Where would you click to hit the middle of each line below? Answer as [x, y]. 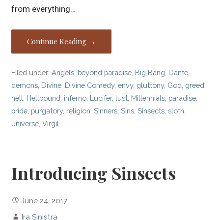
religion [79, 110]
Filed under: [32, 72]
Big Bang [150, 72]
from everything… [44, 9]
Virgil [51, 123]
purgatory [47, 110]
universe [25, 123]
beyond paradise [105, 72]
